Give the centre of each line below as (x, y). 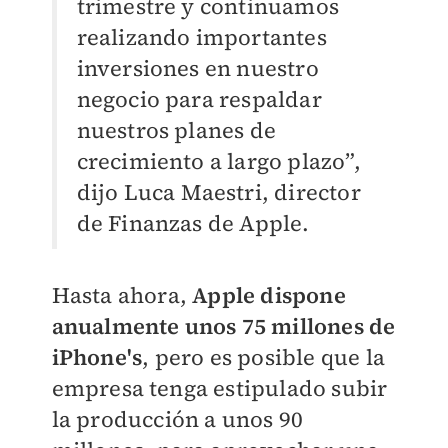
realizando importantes (201, 37)
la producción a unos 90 (177, 419)
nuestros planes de (176, 130)
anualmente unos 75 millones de (223, 326)
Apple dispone (266, 295)
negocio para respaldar (199, 99)
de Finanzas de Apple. (193, 223)
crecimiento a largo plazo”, (218, 161)
